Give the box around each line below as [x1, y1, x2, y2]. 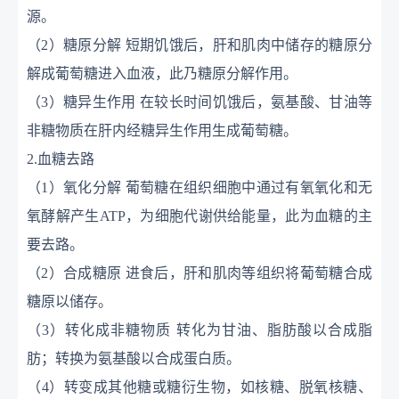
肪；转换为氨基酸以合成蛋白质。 [27, 351, 240, 366]
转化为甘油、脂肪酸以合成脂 [175, 322, 373, 338]
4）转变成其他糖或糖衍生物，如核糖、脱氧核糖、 [41, 379, 373, 395]
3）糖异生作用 [41, 94, 136, 110]
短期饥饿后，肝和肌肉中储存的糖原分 [125, 37, 373, 53]
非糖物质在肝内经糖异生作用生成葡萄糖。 [27, 123, 297, 138]
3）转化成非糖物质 [42, 322, 172, 338]
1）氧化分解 [41, 180, 122, 195]
